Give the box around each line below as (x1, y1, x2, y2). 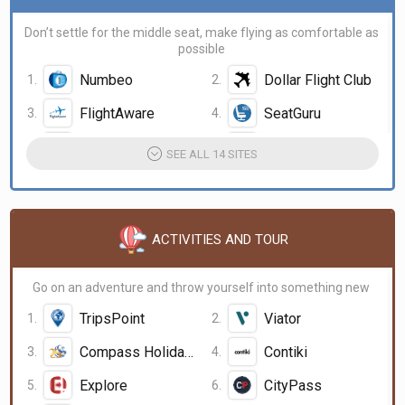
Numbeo (80, 71, 133, 89)
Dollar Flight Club (263, 71, 372, 89)
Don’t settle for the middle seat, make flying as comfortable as (24, 25, 379, 40)
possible (177, 42, 225, 56)
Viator (263, 309, 301, 327)
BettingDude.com (263, 137, 372, 155)
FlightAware (80, 104, 155, 122)
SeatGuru (263, 104, 321, 122)
